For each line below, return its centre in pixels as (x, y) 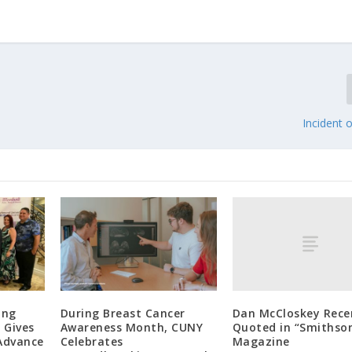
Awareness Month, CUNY (132, 328)
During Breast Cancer (123, 313)
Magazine (261, 341)
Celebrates (92, 342)
